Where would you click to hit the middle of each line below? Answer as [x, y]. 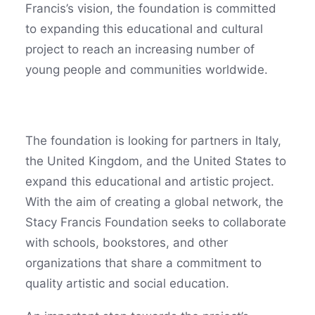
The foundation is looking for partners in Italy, [153, 141]
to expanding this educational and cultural [144, 29]
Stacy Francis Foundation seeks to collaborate [156, 222]
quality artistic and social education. [127, 283]
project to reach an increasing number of [140, 49]
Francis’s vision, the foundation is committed [151, 8]
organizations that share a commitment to [143, 263]
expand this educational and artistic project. [150, 181]
